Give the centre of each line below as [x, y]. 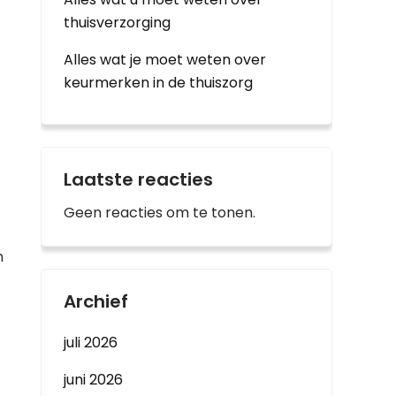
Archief [96, 301]
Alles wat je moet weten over [165, 60]
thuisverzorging [117, 23]
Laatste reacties [138, 179]
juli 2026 [91, 343]
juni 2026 [93, 380]
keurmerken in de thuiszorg [158, 83]
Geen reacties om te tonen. [160, 213]
